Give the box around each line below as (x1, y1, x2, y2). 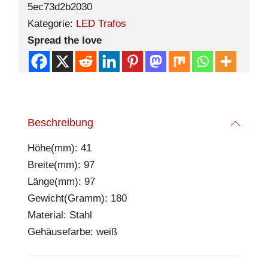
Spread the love (28, 35, 102, 46)
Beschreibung (28, 117, 93, 129)
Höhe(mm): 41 (28, 142, 92, 154)
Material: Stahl (28, 209, 92, 221)
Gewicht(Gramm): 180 (28, 193, 127, 204)
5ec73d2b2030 (28, 1, 92, 13)
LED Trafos (76, 18, 126, 29)
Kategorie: (28, 18, 76, 29)
